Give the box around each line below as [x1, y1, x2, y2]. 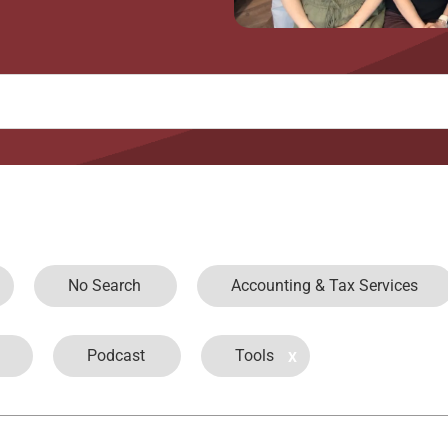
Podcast [87, 345, 145, 365]
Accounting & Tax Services [231, 275, 418, 295]
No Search [68, 275, 141, 295]
